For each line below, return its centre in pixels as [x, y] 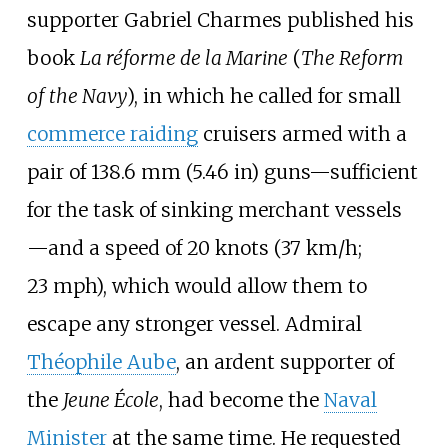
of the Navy [76, 96]
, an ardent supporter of [284, 362]
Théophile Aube [101, 362]
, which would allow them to [234, 286]
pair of [58, 172]
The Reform [352, 58]
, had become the [241, 400]
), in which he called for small [263, 96]
